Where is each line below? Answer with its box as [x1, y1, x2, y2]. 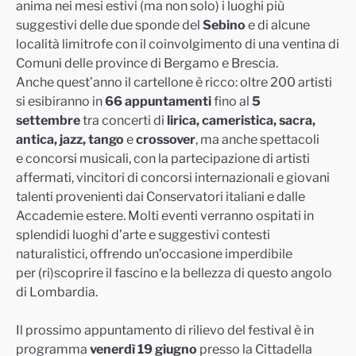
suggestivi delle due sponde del [16, 17, 203, 33]
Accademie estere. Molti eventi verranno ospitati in [16, 208, 314, 224]
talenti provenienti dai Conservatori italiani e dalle [16, 189, 305, 205]
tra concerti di [80, 113, 167, 129]
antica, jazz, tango [16, 132, 126, 148]
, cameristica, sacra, [196, 113, 315, 129]
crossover [133, 132, 195, 148]
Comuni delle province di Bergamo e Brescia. [16, 56, 278, 72]
